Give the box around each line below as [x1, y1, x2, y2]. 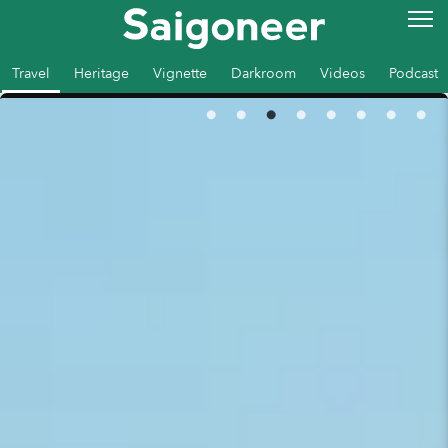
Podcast [389, 64, 438, 83]
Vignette [153, 64, 207, 83]
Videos [320, 64, 365, 83]
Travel [12, 64, 50, 83]
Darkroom [231, 64, 296, 83]
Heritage [74, 64, 129, 83]
